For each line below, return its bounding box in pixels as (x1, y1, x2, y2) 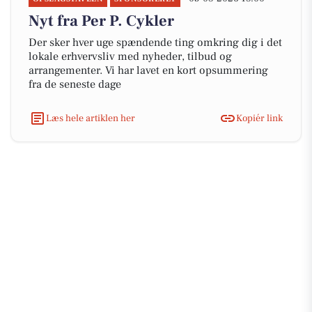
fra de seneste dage (29, 77, 121, 91)
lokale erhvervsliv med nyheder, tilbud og (29, 49, 232, 63)
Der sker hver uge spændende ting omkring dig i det (29, 36, 282, 49)
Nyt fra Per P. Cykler (29, 11, 174, 31)
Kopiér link (236, 111, 283, 125)
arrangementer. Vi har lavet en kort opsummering (29, 63, 268, 77)
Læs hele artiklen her (46, 111, 135, 125)
